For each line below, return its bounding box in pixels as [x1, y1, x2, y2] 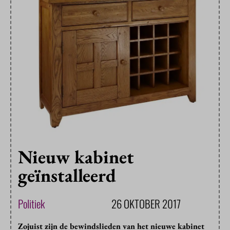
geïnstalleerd [18, 163, 116, 187]
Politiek [18, 195, 45, 212]
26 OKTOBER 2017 [111, 195, 181, 212]
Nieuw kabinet [18, 144, 134, 169]
